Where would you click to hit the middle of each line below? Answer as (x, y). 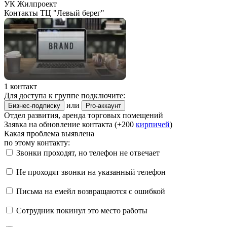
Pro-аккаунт (103, 105)
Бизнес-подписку (34, 105)
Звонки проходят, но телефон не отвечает (88, 153)
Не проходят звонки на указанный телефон (91, 172)
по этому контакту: (37, 142)
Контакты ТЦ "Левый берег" (54, 13)
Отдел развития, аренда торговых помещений (84, 115)
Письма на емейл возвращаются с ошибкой (91, 191)
